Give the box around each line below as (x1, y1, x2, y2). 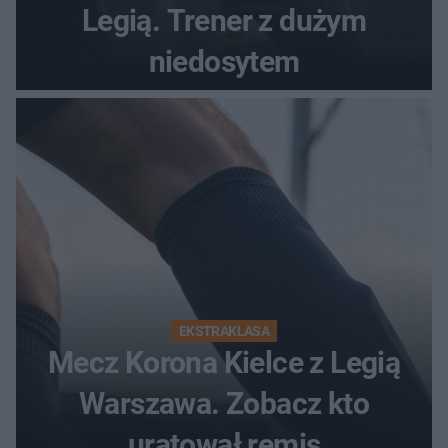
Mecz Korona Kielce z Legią (47, 345, 401, 381)
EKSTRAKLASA (178, 323, 270, 340)
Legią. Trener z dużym (81, 3, 367, 39)
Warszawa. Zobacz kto (79, 386, 369, 422)
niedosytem (148, 44, 300, 80)
